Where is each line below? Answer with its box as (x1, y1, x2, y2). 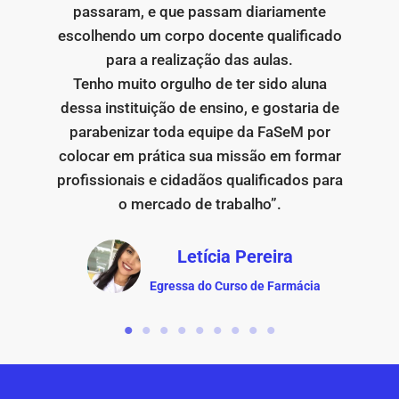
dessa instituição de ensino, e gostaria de (60, 99, 339, 118)
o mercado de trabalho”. (118, 195, 281, 214)
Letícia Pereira (177, 246, 294, 268)
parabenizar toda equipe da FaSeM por (69, 123, 330, 142)
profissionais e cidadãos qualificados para (56, 171, 343, 190)
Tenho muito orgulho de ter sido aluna (72, 75, 327, 94)
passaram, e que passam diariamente (73, 3, 327, 21)
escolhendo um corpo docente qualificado (57, 27, 342, 45)
